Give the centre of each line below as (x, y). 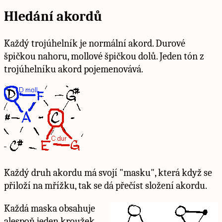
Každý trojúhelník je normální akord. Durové (95, 43)
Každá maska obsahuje (50, 208)
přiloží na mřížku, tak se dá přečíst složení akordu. (106, 185)
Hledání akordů (53, 17)
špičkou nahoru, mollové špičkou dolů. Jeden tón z (104, 56)
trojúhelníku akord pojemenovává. (74, 69)
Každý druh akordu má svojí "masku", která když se (108, 172)
